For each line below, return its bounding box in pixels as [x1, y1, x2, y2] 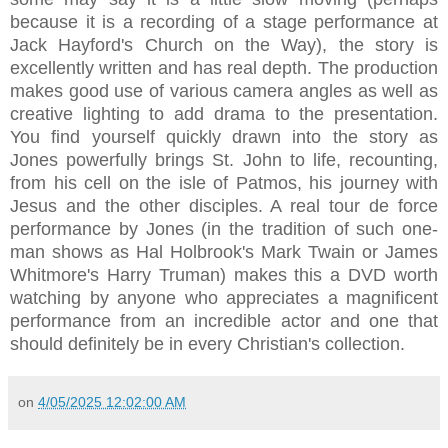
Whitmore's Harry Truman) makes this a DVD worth [10, 264, 438, 285]
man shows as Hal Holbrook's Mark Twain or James [10, 241, 438, 262]
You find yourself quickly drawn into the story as [10, 126, 438, 147]
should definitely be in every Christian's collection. [10, 333, 405, 354]
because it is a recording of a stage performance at [10, 11, 438, 32]
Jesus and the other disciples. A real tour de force [10, 195, 438, 216]
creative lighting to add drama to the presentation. [10, 103, 438, 124]
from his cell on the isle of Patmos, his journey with [10, 172, 438, 193]
